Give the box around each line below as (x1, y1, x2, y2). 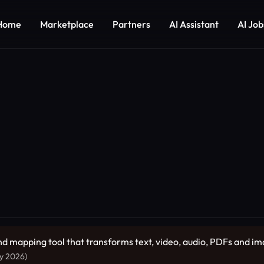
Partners (113, 18, 150, 30)
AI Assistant (169, 18, 219, 30)
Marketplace (40, 18, 94, 30)
